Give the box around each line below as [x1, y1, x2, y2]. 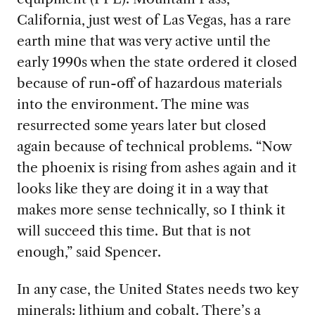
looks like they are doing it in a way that [16, 180, 269, 198]
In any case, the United [16, 281, 166, 298]
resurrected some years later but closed [16, 117, 266, 134]
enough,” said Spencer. [16, 243, 168, 261]
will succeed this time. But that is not [16, 222, 251, 240]
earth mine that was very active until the [16, 32, 271, 50]
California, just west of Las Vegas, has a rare [16, 11, 291, 29]
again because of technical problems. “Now [16, 138, 291, 155]
